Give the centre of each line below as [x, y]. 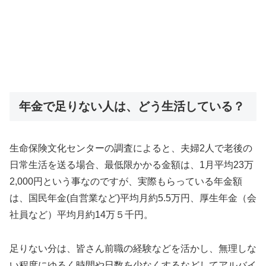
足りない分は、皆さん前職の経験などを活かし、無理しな [133, 248]
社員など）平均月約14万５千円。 [81, 215]
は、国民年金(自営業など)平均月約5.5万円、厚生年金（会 [133, 198]
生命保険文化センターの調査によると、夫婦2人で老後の [131, 148]
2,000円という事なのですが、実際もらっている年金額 [126, 181]
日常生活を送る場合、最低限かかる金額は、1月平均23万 [132, 165]
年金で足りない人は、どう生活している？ [132, 106]
